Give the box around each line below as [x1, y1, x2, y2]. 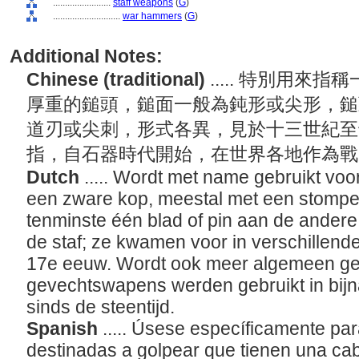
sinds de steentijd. [26, 296, 179, 317]
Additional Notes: [10, 46, 163, 67]
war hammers [123, 10, 182, 22]
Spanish [26, 318, 103, 339]
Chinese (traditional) [26, 69, 210, 90]
